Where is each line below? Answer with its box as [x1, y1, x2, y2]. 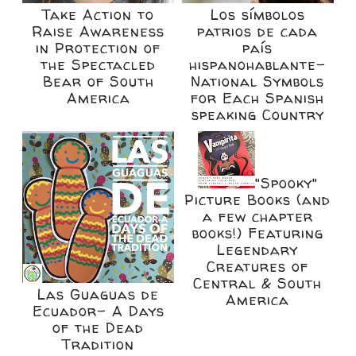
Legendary [217, 240, 299, 261]
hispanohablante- [189, 55, 327, 75]
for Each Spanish [191, 88, 325, 109]
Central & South [193, 273, 323, 294]
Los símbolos [210, 5, 305, 25]
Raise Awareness [32, 21, 165, 42]
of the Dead [52, 317, 145, 338]
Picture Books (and [184, 190, 331, 211]
